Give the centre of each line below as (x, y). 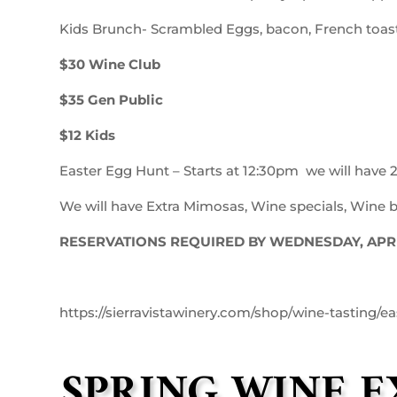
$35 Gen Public (112, 99)
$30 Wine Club (110, 64)
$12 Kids (88, 135)
